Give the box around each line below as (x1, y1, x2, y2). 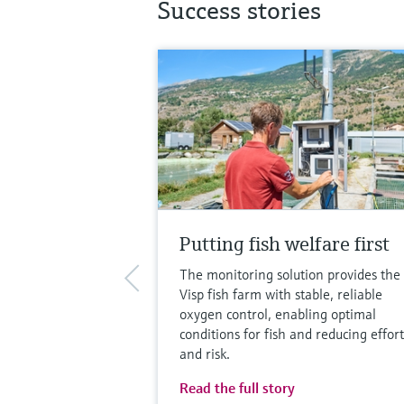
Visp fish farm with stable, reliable (179, 284, 382, 303)
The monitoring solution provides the (179, 264, 400, 283)
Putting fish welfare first (179, 231, 390, 256)
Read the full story (179, 378, 295, 397)
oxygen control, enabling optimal (179, 304, 376, 323)
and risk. (179, 344, 230, 363)
